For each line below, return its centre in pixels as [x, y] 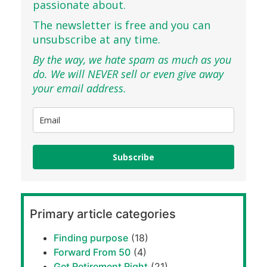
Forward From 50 [92, 252]
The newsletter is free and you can [122, 25]
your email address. [80, 88]
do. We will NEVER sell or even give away [128, 74]
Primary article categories [103, 214]
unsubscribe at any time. [97, 39]
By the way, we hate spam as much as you [132, 59]
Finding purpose [91, 238]
